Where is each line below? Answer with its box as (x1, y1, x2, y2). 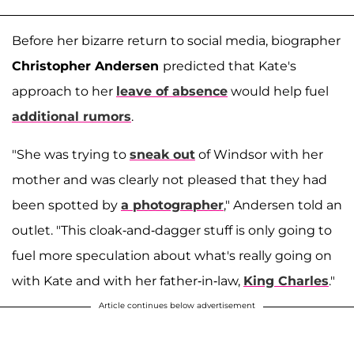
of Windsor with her (195, 147, 323, 163)
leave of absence (116, 84, 228, 100)
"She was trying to (12, 147, 130, 163)
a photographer (121, 198, 224, 213)
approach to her (12, 84, 116, 100)
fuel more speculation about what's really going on (12, 248, 332, 264)
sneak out (130, 147, 195, 163)
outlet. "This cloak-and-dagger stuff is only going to (12, 223, 332, 239)
